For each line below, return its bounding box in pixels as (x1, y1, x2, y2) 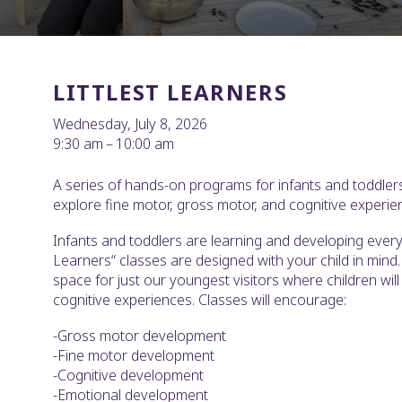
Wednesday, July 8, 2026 (53, 114, 207, 135)
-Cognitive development (53, 365, 204, 386)
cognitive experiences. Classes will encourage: (53, 290, 346, 310)
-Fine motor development (53, 345, 214, 366)
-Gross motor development (53, 326, 226, 346)
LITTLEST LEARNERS (53, 77, 288, 108)
